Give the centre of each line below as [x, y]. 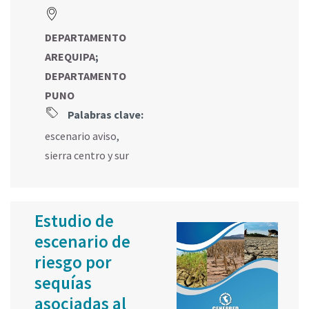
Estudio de [74, 220]
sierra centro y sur [87, 155]
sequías [63, 282]
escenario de [82, 241]
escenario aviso [81, 136]
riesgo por [73, 262]
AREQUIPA [70, 56]
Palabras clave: [104, 114]
